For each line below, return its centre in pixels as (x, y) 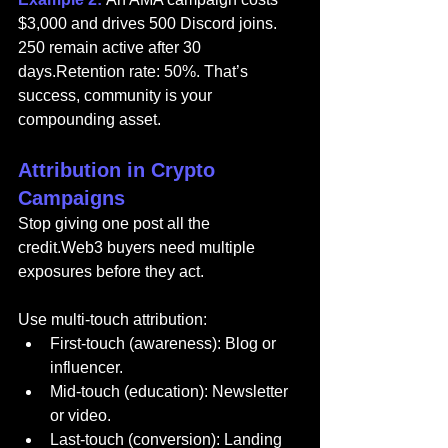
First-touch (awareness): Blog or (165, 344)
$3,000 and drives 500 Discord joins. (149, 24)
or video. (80, 416)
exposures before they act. (111, 272)
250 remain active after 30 (111, 48)
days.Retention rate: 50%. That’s (135, 72)
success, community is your (117, 96)
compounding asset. (89, 120)
